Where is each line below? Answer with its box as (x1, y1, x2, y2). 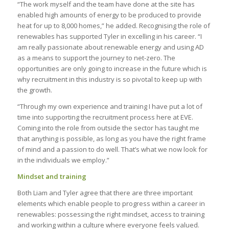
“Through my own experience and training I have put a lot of (17, 101, 202, 111)
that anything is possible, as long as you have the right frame (17, 133, 206, 143)
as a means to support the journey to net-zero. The (17, 53, 175, 62)
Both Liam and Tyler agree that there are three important (17, 188, 193, 197)
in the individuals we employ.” (17, 155, 109, 165)
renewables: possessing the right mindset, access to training (17, 209, 204, 219)
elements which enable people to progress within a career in (17, 198, 205, 208)
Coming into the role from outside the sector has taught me (17, 123, 199, 132)
